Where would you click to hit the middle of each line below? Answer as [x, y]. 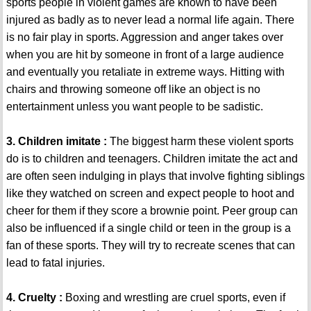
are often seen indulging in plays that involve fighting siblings [155, 176]
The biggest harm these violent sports [200, 142]
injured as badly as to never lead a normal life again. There [150, 20]
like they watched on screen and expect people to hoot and [150, 194]
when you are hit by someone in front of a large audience [145, 55]
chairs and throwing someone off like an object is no [133, 90]
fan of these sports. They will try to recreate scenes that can [150, 246]
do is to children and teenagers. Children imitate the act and [152, 159]
